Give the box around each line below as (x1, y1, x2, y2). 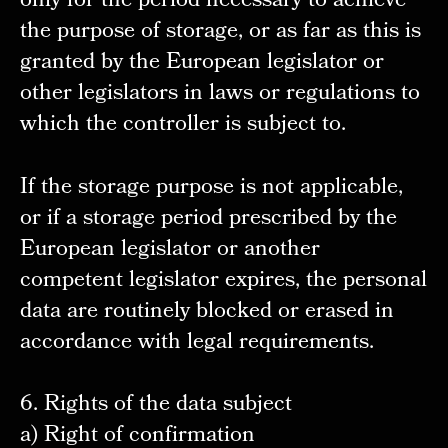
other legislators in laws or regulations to (19, 75, 420, 113)
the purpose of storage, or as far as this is (19, 13, 421, 51)
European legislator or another (19, 231, 320, 269)
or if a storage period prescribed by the (19, 200, 397, 238)
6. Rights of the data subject (19, 387, 292, 425)
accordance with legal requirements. (19, 324, 374, 362)
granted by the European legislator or (19, 44, 384, 82)
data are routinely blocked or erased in (19, 293, 394, 331)
